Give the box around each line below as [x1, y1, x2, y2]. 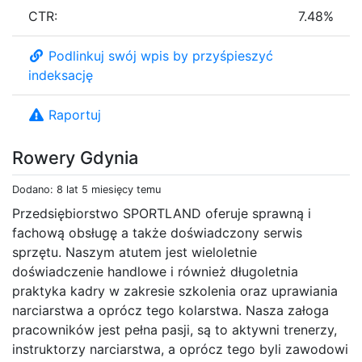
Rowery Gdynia [12, 146, 138, 168]
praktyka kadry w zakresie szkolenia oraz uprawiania [12, 282, 338, 299]
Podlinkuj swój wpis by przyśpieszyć [48, 47, 273, 64]
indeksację [28, 66, 93, 83]
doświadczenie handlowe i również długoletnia [12, 263, 298, 280]
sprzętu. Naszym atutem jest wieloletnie [12, 243, 257, 260]
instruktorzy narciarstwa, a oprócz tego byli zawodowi [12, 340, 348, 357]
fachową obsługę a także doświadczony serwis [12, 224, 302, 241]
